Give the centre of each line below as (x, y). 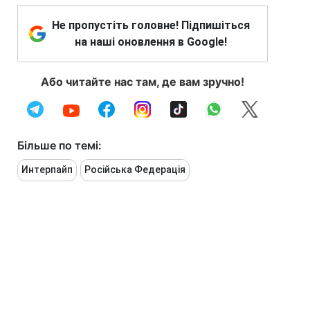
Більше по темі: (60, 145)
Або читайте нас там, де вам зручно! (143, 82)
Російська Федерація (135, 170)
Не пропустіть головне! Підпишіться (151, 25)
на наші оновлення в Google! (151, 42)
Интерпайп (47, 170)
